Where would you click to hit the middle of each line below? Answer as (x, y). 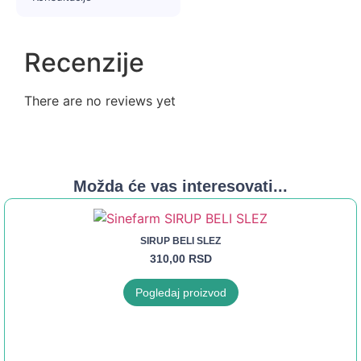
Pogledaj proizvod (180, 293)
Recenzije (84, 63)
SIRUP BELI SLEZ (180, 241)
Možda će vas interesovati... (180, 187)
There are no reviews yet (100, 101)
